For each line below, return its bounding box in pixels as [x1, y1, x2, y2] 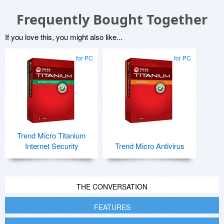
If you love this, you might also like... [5, 31, 122, 42]
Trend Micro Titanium [17, 130, 86, 141]
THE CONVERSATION [76, 181, 147, 192]
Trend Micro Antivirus [114, 140, 184, 151]
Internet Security [24, 140, 78, 151]
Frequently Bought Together [16, 10, 207, 29]
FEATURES [93, 202, 130, 212]
